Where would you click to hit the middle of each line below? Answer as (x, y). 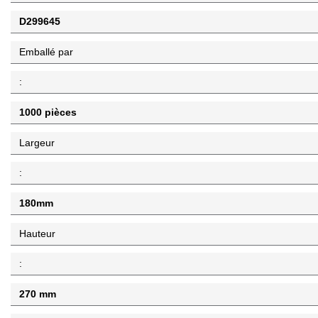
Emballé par (46, 51)
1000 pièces (48, 112)
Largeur (37, 142)
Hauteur (37, 233)
